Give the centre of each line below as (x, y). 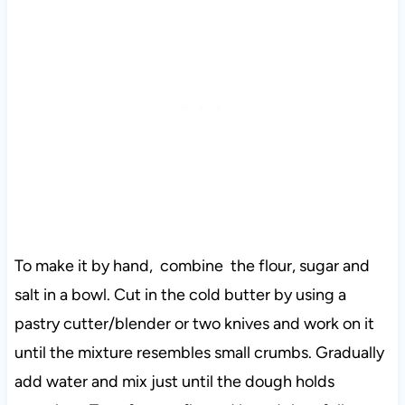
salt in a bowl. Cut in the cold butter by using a (180, 295)
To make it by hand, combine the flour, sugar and (192, 266)
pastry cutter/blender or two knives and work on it (194, 324)
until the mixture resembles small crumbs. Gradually (199, 353)
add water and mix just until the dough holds (174, 382)
